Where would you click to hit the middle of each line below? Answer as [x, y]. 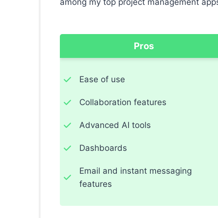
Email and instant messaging [136, 171]
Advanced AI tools [115, 125]
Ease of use [102, 80]
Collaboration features [123, 102]
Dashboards [103, 148]
